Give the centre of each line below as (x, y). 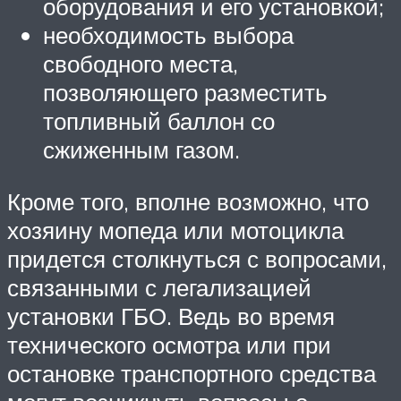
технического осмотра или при (169, 344)
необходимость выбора (168, 34)
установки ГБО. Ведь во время (171, 316)
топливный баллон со (159, 120)
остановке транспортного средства (192, 373)
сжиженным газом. (141, 149)
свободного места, (141, 63)
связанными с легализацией (159, 287)
